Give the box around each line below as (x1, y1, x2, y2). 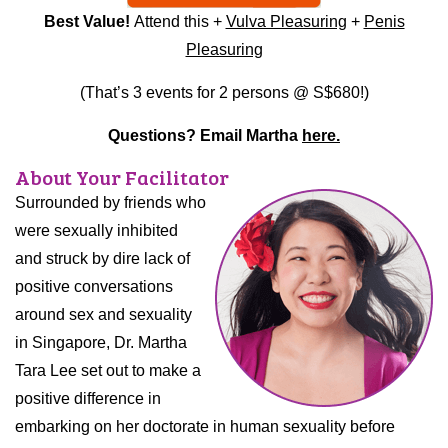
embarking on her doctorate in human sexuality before (15, 418, 395, 436)
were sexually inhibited (15, 222, 178, 240)
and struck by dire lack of (15, 250, 190, 268)
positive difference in (15, 390, 161, 408)
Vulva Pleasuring (225, 13, 347, 31)
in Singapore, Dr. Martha (15, 334, 187, 352)
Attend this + (133, 13, 226, 31)
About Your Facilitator (15, 163, 229, 192)
